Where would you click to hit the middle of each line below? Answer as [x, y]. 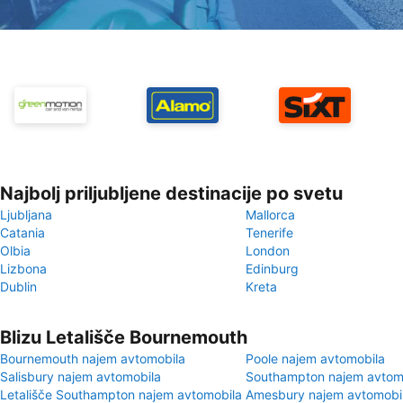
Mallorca [270, 215]
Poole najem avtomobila [315, 358]
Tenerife [269, 233]
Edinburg [272, 269]
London [268, 251]
